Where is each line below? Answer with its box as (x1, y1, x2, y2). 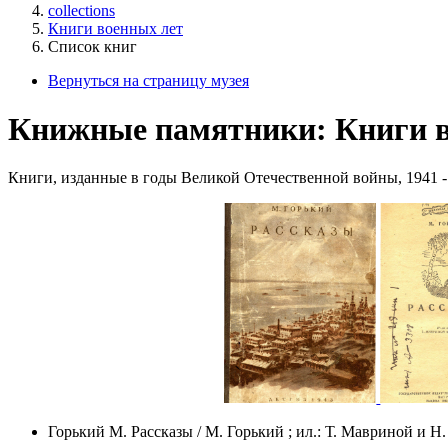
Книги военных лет (48, 19, 183, 37)
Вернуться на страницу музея (48, 71, 249, 89)
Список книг (48, 37, 137, 55)
